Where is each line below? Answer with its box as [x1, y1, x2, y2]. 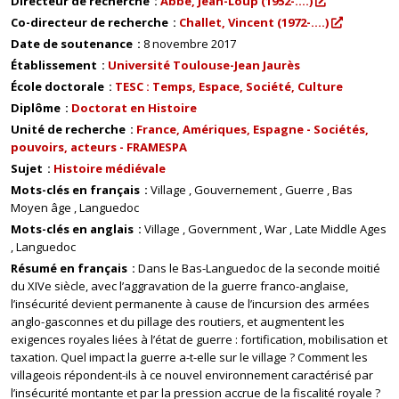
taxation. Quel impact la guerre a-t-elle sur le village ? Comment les [11, 349, 368, 365]
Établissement [11, 57, 100, 73]
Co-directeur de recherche [11, 14, 171, 30]
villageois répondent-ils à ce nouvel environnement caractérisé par [11, 367, 373, 383]
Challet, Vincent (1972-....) [179, 14, 329, 30]
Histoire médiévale [53, 160, 166, 176]
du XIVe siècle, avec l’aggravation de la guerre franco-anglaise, [11, 278, 348, 294]
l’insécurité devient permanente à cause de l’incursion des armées [11, 296, 370, 312]
